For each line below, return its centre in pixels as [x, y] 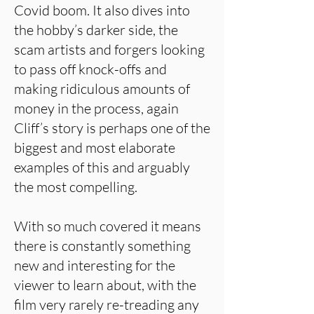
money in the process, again [96, 108]
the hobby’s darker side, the [96, 30]
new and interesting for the [95, 265]
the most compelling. [76, 187]
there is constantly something [102, 246]
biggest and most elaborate [95, 148]
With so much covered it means [108, 226]
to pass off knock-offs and [90, 69]
